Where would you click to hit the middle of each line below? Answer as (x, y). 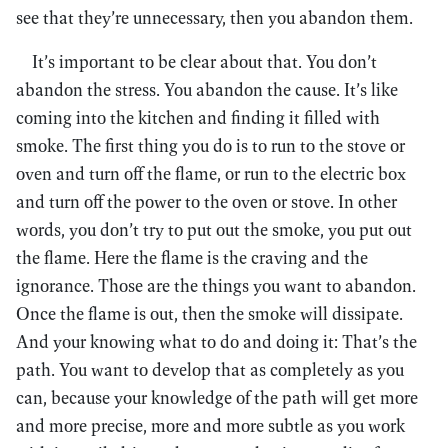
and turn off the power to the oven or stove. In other (206, 201)
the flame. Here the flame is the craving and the (192, 257)
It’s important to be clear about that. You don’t (204, 61)
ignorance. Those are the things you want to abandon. (216, 285)
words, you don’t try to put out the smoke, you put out (214, 229)
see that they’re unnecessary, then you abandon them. (214, 17)
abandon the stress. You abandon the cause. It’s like (207, 89)
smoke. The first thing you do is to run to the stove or (210, 145)
